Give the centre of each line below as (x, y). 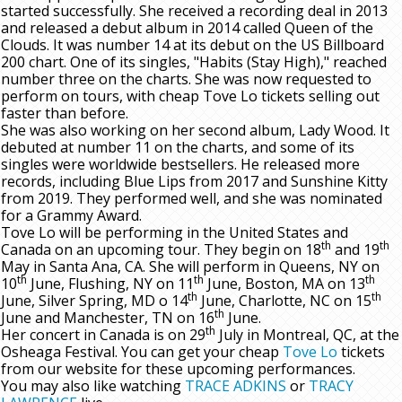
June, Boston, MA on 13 (284, 284)
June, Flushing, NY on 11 (110, 284)
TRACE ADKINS (236, 386)
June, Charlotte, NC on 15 (284, 301)
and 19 (355, 250)
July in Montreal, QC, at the (307, 335)
